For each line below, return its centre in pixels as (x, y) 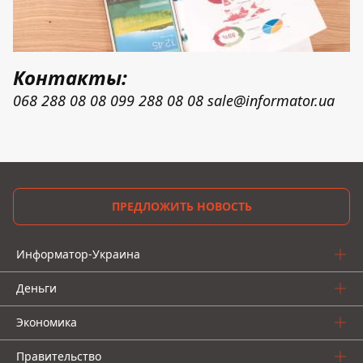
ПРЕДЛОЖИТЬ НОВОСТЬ (181, 206)
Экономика (47, 322)
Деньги (36, 288)
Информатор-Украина (78, 254)
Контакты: (70, 77)
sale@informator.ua (271, 100)
